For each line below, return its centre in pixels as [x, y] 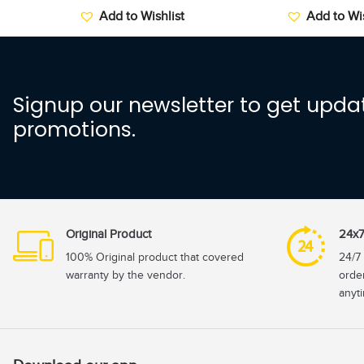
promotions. [74, 130]
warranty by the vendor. [126, 275]
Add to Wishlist [142, 17]
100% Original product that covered [155, 258]
